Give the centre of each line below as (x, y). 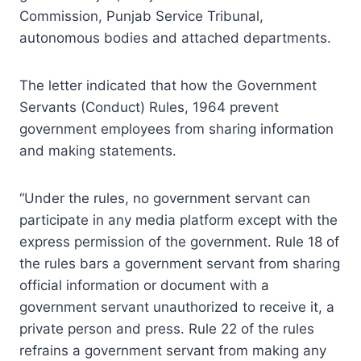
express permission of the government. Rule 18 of (179, 241)
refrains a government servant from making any (173, 350)
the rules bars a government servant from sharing (180, 263)
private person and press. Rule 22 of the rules (167, 328)
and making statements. (98, 150)
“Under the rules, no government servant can (165, 198)
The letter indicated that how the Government (168, 85)
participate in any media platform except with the (178, 220)
